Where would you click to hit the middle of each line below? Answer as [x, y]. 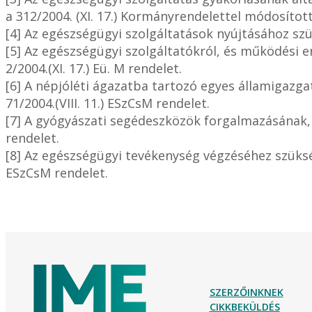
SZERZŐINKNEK [246, 292]
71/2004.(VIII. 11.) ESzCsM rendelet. [108, 103]
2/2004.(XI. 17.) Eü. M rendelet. [94, 69]
